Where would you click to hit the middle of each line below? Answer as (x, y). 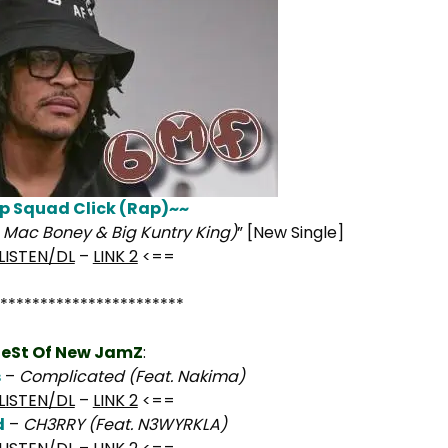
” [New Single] (291, 232)
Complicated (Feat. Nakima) (129, 376)
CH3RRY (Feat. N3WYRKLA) (122, 424)
